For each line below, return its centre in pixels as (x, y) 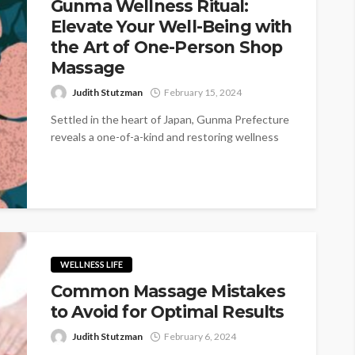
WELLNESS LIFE (92, 264)
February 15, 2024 (203, 92)
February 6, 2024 (200, 336)
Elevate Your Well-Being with (172, 26)
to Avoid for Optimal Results (168, 311)
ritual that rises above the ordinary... (139, 154)
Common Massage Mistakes (168, 291)
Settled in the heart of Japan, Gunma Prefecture (170, 119)
